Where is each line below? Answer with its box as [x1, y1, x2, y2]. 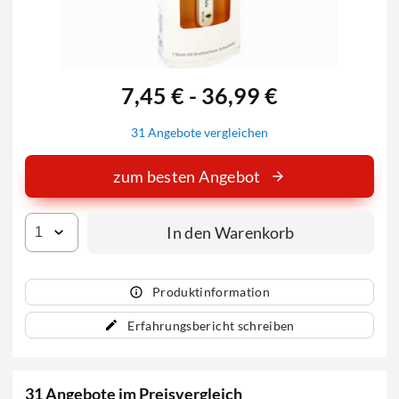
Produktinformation [151, 284, 271, 300]
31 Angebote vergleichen [131, 125, 268, 141]
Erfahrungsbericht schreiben [127, 317, 295, 333]
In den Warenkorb [167, 222, 295, 242]
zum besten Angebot [113, 167, 261, 187]
